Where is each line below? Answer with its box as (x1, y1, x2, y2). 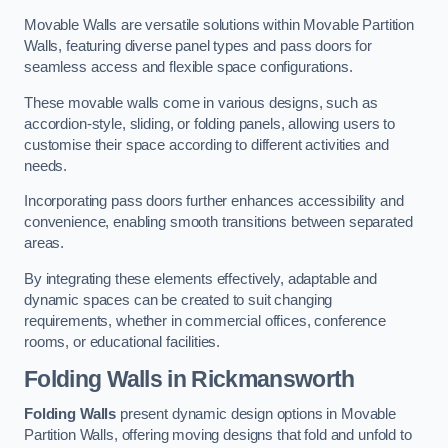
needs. (24, 157, 71, 174)
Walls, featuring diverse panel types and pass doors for (24, 38, 373, 55)
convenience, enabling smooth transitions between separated (24, 214, 413, 231)
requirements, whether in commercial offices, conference (24, 313, 387, 329)
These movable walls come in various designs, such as (24, 94, 378, 111)
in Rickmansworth (162, 365, 355, 392)
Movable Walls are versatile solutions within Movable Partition (24, 17, 414, 34)
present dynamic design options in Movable (116, 406, 397, 423)
